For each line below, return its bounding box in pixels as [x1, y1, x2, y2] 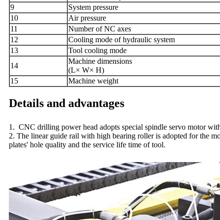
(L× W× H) [68, 65, 104, 74]
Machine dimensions [68, 56, 132, 65]
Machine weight [68, 76, 118, 85]
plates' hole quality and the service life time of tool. [9, 140, 165, 149]
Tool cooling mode [68, 46, 127, 55]
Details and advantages [9, 96, 124, 110]
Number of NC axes [68, 24, 131, 33]
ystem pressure [73, 2, 118, 11]
